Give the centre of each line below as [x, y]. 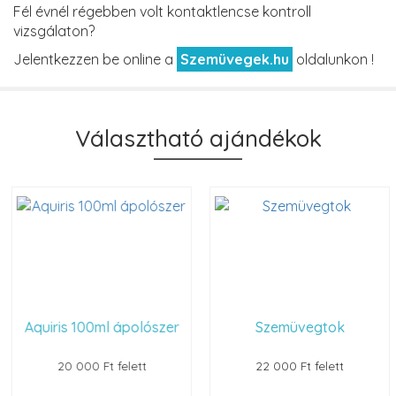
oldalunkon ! [333, 59]
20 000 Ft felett [99, 365]
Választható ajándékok [198, 138]
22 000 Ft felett [297, 365]
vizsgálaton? [54, 30]
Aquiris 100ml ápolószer [99, 327]
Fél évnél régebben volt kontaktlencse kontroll [162, 11]
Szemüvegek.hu [235, 59]
